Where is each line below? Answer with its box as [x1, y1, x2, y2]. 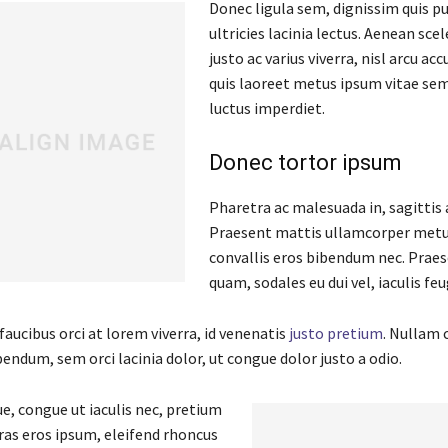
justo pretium [288, 323, 383, 344]
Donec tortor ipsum [208, 150, 402, 176]
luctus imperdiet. [208, 98, 325, 119]
